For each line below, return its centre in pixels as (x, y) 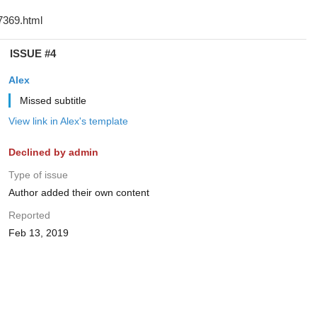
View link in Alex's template (68, 121)
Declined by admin (53, 152)
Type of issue (38, 175)
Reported (29, 215)
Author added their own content (79, 192)
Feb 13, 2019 (38, 233)
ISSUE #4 (33, 53)
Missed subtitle (53, 100)
